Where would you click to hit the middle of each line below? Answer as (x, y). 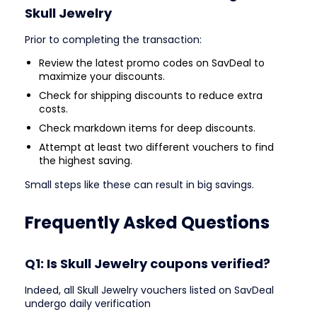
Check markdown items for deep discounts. (147, 128)
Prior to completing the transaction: (113, 40)
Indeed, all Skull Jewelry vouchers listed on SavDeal (149, 290)
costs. (53, 109)
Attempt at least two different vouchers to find (156, 148)
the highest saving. (86, 161)
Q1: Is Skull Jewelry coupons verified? (148, 264)
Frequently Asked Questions (147, 222)
